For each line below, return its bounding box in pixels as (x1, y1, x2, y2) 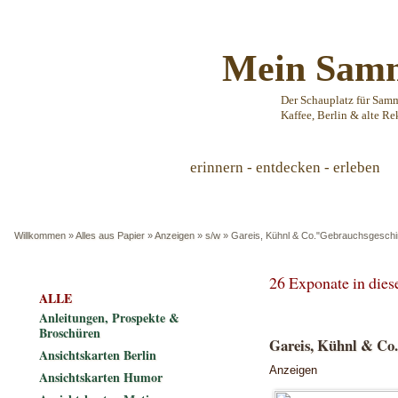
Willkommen (14, 230, 66, 241)
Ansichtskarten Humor (39, 368, 163, 386)
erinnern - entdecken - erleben (190, 159, 380, 176)
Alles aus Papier (76, 230, 145, 241)
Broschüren (39, 323, 100, 342)
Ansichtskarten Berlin (39, 346, 156, 364)
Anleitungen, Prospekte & (39, 308, 179, 327)
